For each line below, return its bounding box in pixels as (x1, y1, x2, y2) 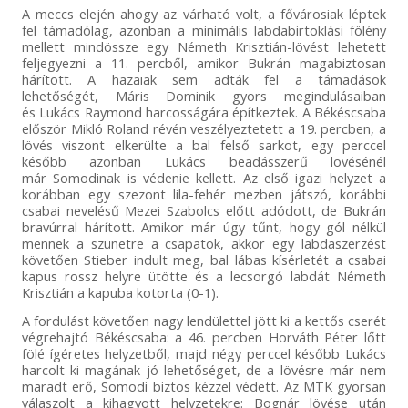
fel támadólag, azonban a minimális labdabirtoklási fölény (21, 20, 387, 39)
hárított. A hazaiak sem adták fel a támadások (21, 69, 387, 88)
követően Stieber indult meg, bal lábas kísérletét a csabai (21, 250, 387, 269)
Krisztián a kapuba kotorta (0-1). (21, 282, 219, 301)
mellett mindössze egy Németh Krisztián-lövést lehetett (21, 36, 387, 56)
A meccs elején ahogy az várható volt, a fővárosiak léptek (21, 4, 387, 23)
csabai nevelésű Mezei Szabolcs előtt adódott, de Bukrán (21, 200, 387, 219)
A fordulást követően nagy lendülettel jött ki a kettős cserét (21, 311, 387, 330)
